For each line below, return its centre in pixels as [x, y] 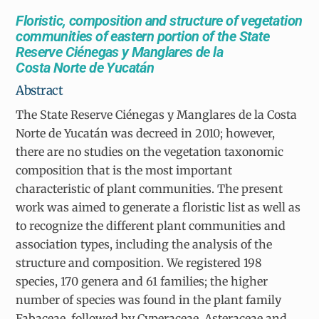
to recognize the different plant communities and [151, 225]
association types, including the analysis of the [144, 244]
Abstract [40, 91]
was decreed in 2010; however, [193, 133]
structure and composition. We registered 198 [139, 262]
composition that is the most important [124, 170]
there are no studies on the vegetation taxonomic [150, 151]
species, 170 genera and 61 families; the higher [142, 281]
